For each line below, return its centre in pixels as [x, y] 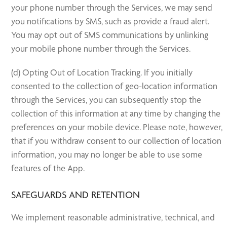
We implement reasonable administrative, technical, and [113, 217]
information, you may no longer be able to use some [107, 154]
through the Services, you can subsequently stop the [106, 100]
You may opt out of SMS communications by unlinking [110, 35]
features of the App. [48, 168]
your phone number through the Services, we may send [112, 7]
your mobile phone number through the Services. [101, 48]
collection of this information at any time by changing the [116, 113]
